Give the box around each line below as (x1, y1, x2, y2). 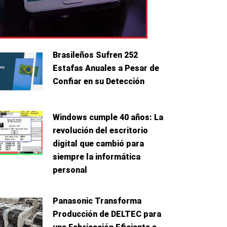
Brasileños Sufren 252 (53, 50, 138, 60)
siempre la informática (53, 152, 141, 162)
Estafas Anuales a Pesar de (53, 63, 160, 73)
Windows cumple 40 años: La (53, 112, 164, 122)
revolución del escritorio (53, 125, 148, 135)
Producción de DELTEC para (53, 209, 162, 219)
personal (53, 165, 88, 175)
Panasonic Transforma (53, 196, 142, 206)
